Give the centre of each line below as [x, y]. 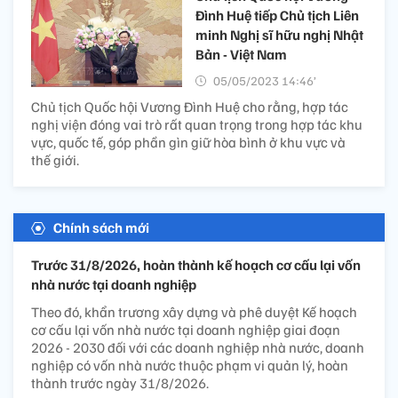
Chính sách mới [101, 228]
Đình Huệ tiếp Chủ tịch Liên [277, 16]
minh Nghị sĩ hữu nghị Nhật [279, 35]
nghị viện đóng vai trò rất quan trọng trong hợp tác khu [197, 125]
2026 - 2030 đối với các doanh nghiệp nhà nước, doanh [198, 348]
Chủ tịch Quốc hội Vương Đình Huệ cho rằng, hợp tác [190, 107]
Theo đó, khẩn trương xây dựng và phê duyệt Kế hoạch [194, 312]
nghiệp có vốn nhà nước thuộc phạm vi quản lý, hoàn [190, 366]
